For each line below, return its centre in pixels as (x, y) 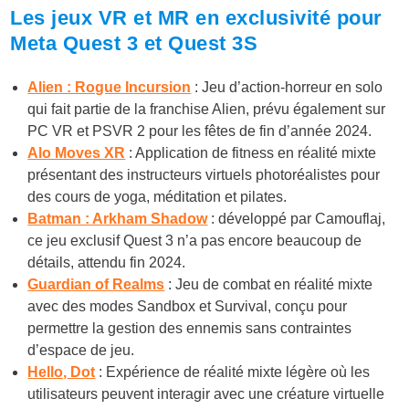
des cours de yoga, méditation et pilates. (157, 196)
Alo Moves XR (77, 152)
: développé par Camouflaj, (297, 218)
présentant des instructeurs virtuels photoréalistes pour (204, 174)
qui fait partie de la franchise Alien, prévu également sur (207, 109)
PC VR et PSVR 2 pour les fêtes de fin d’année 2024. (200, 131)
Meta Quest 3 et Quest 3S (134, 44)
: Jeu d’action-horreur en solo (287, 87)
